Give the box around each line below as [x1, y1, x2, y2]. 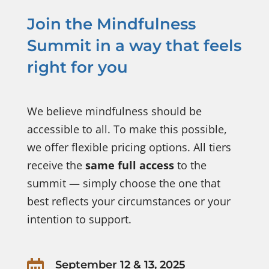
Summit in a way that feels [26, 36, 241, 56]
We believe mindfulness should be [26, 104, 202, 119]
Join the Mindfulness [26, 14, 196, 34]
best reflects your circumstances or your [26, 194, 231, 209]
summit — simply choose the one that [26, 176, 220, 191]
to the [174, 158, 207, 173]
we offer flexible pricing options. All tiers [26, 140, 231, 155]
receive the [26, 158, 85, 173]
